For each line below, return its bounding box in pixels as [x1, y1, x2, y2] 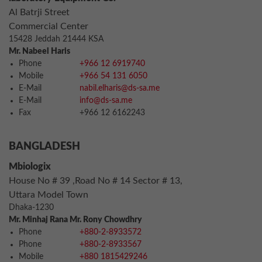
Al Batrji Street [9, 8, 70, 17]
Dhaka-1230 [9, 204, 54, 212]
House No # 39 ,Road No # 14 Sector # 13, [9, 176, 182, 185]
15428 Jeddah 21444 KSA [9, 35, 104, 43]
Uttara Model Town [9, 190, 88, 199]
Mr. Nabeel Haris [9, 47, 70, 56]
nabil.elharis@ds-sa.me [80, 84, 160, 92]
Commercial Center [9, 22, 88, 31]
